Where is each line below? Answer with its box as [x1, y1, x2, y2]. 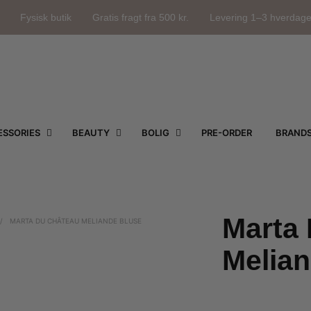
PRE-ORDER [201, 127, 252, 138]
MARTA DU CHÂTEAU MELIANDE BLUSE [7, 217, 142, 225]
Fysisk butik [20, 11, 72, 23]
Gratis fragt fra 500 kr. [92, 11, 189, 23]
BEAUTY [72, 127, 110, 138]
